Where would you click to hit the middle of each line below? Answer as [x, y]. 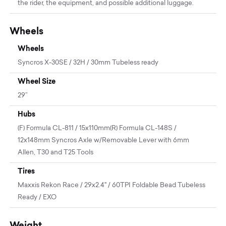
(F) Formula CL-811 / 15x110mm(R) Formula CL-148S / [97, 129]
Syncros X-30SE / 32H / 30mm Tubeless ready [88, 63]
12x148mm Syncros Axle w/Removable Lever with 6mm [104, 141]
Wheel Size [37, 81]
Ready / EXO [37, 198]
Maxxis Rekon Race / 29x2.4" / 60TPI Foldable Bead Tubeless [112, 186]
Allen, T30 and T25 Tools [56, 153]
